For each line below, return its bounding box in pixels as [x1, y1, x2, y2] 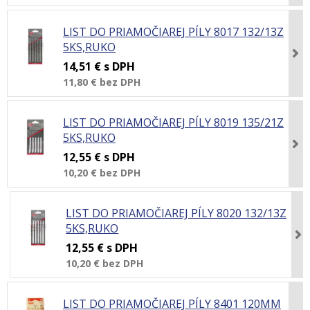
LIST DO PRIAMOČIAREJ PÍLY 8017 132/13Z [63, 24, 284, 39]
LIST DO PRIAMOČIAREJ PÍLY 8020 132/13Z [66, 206, 287, 221]
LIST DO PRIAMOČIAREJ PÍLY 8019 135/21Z [63, 115, 284, 130]
